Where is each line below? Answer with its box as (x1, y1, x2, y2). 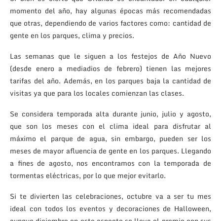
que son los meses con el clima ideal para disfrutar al (10, 120, 211, 132)
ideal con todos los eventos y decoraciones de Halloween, (10, 202, 211, 214)
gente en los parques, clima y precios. (10, 29, 134, 41)
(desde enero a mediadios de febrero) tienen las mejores (10, 62, 211, 74)
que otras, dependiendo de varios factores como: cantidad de (10, 17, 211, 29)
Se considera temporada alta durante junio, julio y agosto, (10, 108, 211, 119)
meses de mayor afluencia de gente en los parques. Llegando (10, 145, 211, 156)
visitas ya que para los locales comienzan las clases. (10, 87, 184, 99)
